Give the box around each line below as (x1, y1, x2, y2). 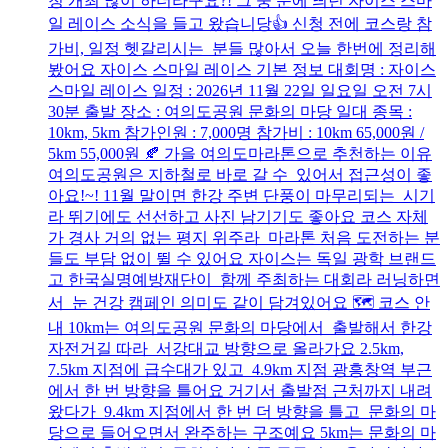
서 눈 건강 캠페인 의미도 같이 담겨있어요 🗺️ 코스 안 (48, 294, 430, 312)
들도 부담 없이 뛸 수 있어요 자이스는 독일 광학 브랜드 (48, 250, 436, 268)
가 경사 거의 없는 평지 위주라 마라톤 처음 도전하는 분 (48, 229, 440, 247)
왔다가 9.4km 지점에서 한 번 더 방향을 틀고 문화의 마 (48, 403, 436, 421)
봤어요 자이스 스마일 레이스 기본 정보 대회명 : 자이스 (48, 61, 436, 79)
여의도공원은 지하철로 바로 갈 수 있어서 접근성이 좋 (48, 166, 432, 184)
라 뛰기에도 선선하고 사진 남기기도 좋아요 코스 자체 (48, 208, 428, 226)
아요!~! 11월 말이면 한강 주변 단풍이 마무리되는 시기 (48, 187, 435, 205)
